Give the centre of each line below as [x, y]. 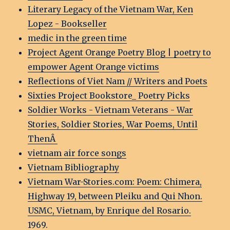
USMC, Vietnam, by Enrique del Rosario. [110, 211]
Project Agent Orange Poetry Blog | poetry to [120, 53]
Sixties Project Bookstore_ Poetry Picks [109, 96]
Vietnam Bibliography [74, 168]
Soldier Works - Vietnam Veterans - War [111, 110]
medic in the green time [78, 38]
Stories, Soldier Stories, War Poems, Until [113, 124]
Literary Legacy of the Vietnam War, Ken [111, 9]
